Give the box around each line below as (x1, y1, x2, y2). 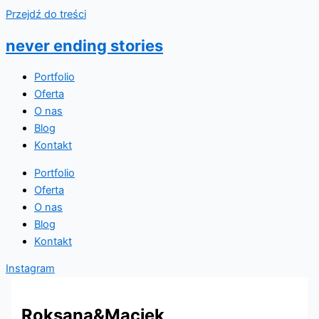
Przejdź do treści (6, 8, 86, 21)
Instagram (6, 262, 55, 276)
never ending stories (6, 36, 163, 56)
